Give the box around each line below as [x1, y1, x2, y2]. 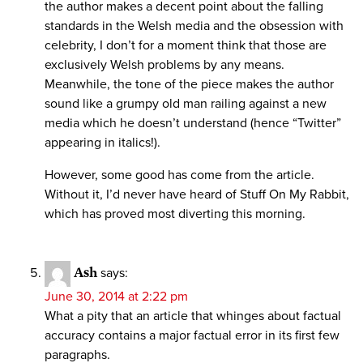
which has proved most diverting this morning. [45, 206, 305, 223]
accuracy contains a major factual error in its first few [45, 327, 340, 344]
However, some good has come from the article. [45, 167, 314, 184]
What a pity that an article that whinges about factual [45, 308, 341, 325]
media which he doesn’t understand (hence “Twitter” [45, 115, 341, 132]
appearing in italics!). [45, 135, 160, 152]
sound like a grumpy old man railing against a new [45, 96, 327, 113]
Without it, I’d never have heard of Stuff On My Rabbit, [45, 186, 349, 203]
